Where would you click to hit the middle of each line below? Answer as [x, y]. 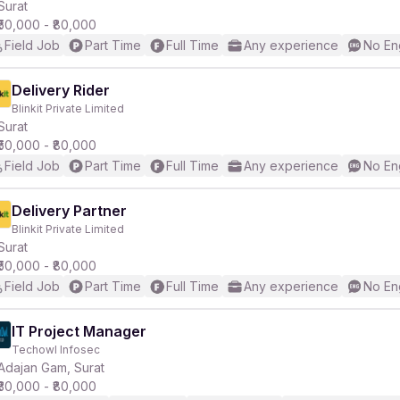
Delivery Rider [61, 90]
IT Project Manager [79, 331]
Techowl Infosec [56, 350]
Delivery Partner [69, 211]
